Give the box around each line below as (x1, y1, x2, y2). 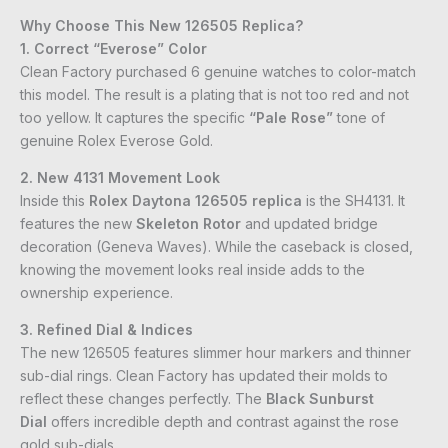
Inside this (20, 192, 89, 210)
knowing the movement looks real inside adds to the (20, 261, 365, 279)
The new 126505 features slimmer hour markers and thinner (20, 344, 411, 362)
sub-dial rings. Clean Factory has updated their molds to (20, 367, 388, 385)
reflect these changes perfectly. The (20, 390, 266, 408)
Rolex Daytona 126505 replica (89, 192, 302, 210)
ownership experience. (20, 284, 173, 302)
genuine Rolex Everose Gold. (20, 132, 213, 150)
